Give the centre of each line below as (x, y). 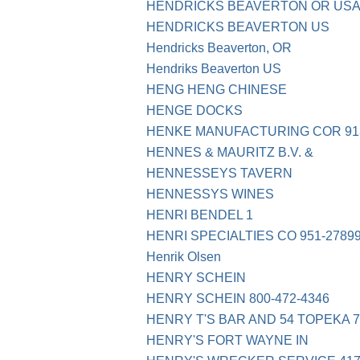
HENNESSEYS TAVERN (219, 174)
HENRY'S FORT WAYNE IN (227, 341)
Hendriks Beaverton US (214, 69)
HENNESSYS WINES (210, 194)
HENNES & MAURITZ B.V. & (230, 153)
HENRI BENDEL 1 (200, 215)
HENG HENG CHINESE (217, 90)
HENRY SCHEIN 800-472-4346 (238, 299)
